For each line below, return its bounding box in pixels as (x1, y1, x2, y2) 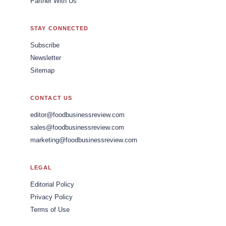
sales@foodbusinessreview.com (30, 124, 124, 131)
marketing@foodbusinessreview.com (30, 136, 137, 144)
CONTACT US (30, 94, 72, 101)
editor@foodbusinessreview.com (30, 111, 125, 119)
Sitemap (30, 67, 54, 74)
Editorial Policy (30, 181, 74, 188)
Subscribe (30, 41, 60, 49)
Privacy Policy (30, 193, 73, 201)
